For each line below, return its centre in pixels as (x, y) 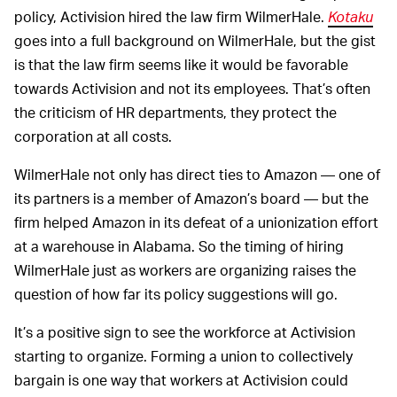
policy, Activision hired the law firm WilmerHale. (171, 16)
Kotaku (350, 16)
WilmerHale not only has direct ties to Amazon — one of (197, 174)
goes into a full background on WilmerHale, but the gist (195, 40)
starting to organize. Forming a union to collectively (183, 355)
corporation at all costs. (93, 136)
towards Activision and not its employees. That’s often (192, 88)
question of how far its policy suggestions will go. (176, 293)
